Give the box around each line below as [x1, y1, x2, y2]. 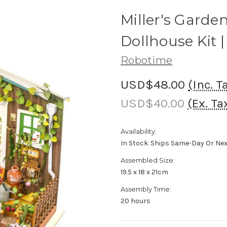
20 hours [121, 196, 150, 205]
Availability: [121, 127, 157, 135]
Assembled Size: [121, 156, 175, 164]
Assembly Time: [121, 184, 171, 193]
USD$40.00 [121, 95, 184, 110]
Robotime [121, 54, 172, 66]
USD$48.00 [121, 77, 185, 92]
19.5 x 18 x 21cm [121, 167, 168, 176]
